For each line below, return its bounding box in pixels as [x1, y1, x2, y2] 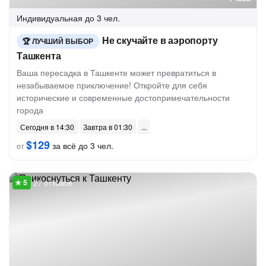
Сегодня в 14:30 [20, 122, 74, 132]
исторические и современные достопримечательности [17, 91, 230, 103]
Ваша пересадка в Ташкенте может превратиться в [17, 66, 216, 78]
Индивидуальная [17, 12, 83, 24]
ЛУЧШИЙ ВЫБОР [32, 36, 93, 46]
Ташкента [17, 49, 61, 62]
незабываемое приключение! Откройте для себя [17, 79, 207, 91]
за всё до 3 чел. [50, 140, 113, 151]
